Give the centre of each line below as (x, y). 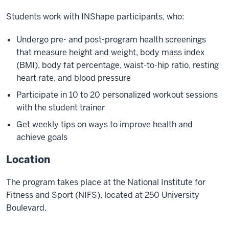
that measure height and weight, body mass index (110, 52)
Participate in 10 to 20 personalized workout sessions (117, 95)
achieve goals (42, 137)
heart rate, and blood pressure (74, 78)
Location (28, 159)
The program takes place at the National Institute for (106, 182)
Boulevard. (26, 208)
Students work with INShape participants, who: (95, 16)
